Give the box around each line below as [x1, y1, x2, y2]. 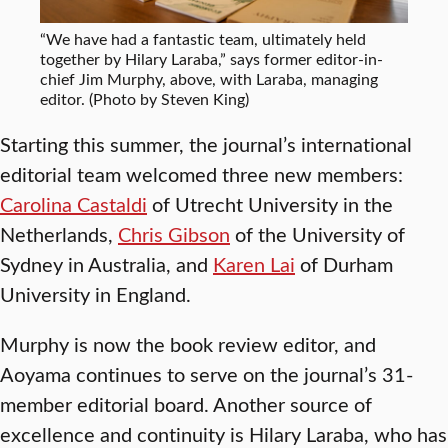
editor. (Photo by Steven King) [40, 88, 249, 110]
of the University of [230, 220, 405, 248]
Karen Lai [213, 250, 295, 278]
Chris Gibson [118, 220, 230, 248]
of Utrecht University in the [147, 190, 393, 218]
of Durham [295, 250, 393, 278]
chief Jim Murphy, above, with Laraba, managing [40, 68, 378, 90]
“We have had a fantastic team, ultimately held [40, 28, 366, 50]
